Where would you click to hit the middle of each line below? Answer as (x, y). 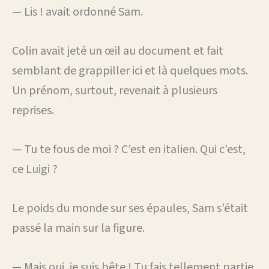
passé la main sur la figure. (78, 228)
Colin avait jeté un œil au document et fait (118, 51)
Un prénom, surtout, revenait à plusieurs (115, 90)
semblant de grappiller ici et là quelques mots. (130, 71)
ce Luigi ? (35, 169)
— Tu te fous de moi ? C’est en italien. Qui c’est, (129, 149)
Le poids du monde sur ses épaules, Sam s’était (130, 208)
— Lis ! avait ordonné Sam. (77, 12)
